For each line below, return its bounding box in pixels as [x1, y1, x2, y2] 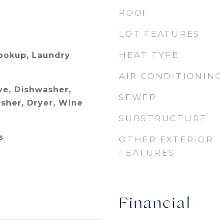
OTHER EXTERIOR [119, 135, 214, 144]
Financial [119, 196, 191, 212]
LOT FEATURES [119, 29, 200, 39]
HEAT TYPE [119, 50, 179, 60]
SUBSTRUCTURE [119, 113, 207, 123]
